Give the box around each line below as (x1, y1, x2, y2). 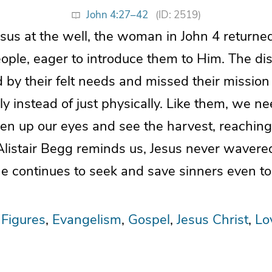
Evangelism (52, 210, 121, 229)
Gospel (128, 210, 170, 229)
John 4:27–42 (86, 7, 148, 22)
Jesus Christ (177, 210, 248, 229)
